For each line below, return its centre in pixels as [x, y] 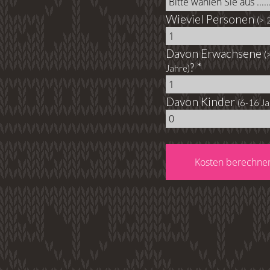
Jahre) [178, 69]
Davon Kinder [202, 102]
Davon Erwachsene [215, 54]
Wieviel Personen [211, 19]
